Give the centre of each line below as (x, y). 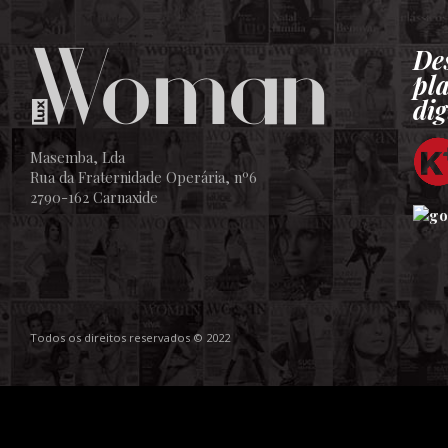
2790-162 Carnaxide (94, 197)
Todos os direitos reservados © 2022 (130, 337)
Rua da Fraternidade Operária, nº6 (143, 177)
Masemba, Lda (77, 157)
